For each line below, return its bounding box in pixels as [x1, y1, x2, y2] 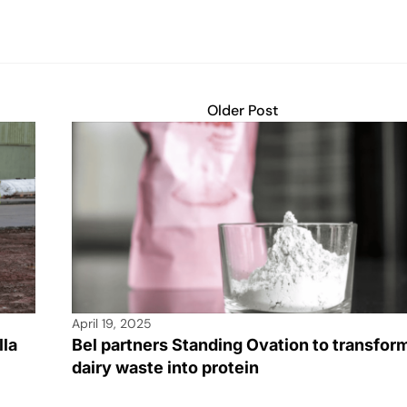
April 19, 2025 [72, 315, 152, 333]
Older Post [206, 101, 278, 121]
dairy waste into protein [72, 358, 263, 378]
